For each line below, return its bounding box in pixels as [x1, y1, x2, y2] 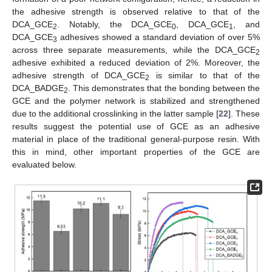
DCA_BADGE [12, 83, 64, 93]
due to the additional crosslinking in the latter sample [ [12, 108, 219, 118]
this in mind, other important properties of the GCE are [12, 146, 260, 157]
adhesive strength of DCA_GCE [12, 70, 146, 80]
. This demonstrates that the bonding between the [68, 83, 260, 93]
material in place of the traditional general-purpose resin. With [12, 134, 260, 144]
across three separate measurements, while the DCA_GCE [12, 44, 256, 55]
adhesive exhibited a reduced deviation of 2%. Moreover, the [12, 57, 260, 67]
